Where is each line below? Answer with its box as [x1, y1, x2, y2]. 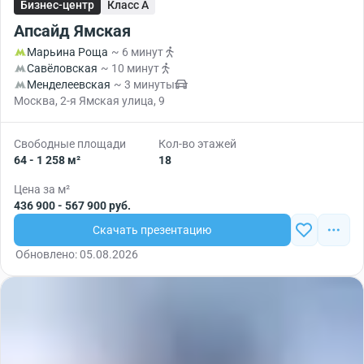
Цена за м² [14, 183, 70, 196]
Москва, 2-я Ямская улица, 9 [14, 94, 165, 107]
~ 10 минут [101, 62, 159, 75]
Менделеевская [27, 78, 110, 91]
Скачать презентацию [93, 223, 212, 236]
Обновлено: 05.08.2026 [15, 248, 138, 261]
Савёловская [27, 62, 97, 75]
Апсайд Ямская [14, 21, 131, 41]
